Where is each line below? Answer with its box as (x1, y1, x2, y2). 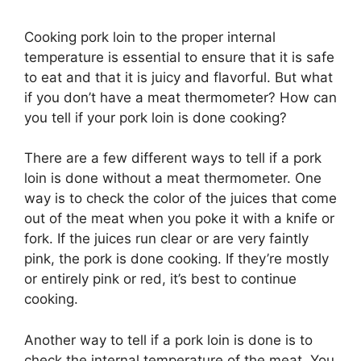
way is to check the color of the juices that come (24, 190, 337, 207)
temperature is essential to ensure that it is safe (24, 48, 334, 65)
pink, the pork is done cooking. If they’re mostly (24, 251, 329, 268)
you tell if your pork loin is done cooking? (24, 109, 287, 126)
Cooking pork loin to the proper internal (24, 28, 276, 45)
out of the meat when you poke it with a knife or (24, 210, 334, 227)
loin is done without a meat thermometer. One (24, 170, 322, 187)
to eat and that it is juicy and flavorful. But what (24, 68, 333, 85)
